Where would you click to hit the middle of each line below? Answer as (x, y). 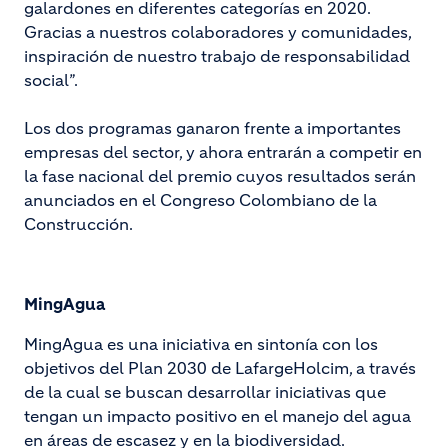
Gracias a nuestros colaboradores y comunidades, (217, 32)
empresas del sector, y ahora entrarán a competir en (223, 152)
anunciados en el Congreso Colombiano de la (200, 200)
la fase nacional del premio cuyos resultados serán (220, 176)
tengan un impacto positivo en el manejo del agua (217, 416)
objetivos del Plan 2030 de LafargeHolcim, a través (220, 368)
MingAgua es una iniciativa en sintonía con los (201, 344)
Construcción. (78, 224)
